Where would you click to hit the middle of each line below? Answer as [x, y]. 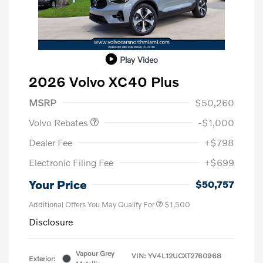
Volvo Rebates [60, 122]
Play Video [139, 59]
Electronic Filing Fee [71, 162]
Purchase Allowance [79, 90]
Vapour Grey [95, 253]
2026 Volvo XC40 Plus [104, 81]
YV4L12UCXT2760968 [185, 255]
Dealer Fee [50, 142]
